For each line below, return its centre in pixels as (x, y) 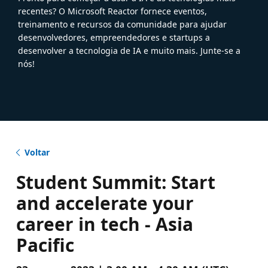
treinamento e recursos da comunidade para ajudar (122, 24)
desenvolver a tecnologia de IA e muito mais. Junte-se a (129, 50)
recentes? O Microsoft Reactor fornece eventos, (112, 11)
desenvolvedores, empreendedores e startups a (114, 37)
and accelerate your (105, 203)
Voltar (37, 152)
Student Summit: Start (115, 182)
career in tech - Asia (104, 224)
